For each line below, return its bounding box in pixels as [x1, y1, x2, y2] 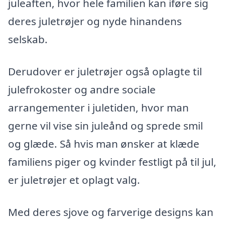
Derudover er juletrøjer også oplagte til [8, 64, 202, 79]
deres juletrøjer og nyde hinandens [8, 14, 182, 29]
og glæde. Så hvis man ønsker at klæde [8, 137, 199, 151]
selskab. [8, 32, 48, 47]
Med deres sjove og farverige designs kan [8, 204, 213, 219]
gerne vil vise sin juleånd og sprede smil [8, 119, 203, 133]
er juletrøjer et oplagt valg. [8, 173, 140, 187]
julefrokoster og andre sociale [8, 82, 156, 97]
